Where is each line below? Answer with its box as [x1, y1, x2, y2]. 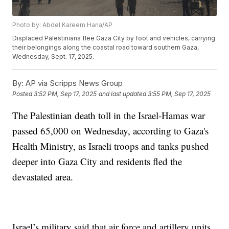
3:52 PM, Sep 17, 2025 [34, 90, 97, 98]
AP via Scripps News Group [24, 78, 123, 88]
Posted [12, 90, 34, 98]
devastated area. [12, 170, 74, 184]
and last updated [99, 90, 147, 98]
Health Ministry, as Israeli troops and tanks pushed [12, 140, 210, 153]
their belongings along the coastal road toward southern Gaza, [12, 43, 199, 52]
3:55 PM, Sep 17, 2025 [148, 90, 211, 98]
